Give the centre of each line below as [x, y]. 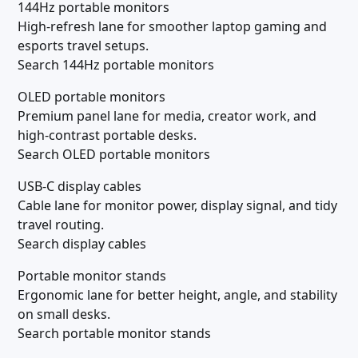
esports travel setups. [83, 46]
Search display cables [82, 244]
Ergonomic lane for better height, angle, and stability [177, 295]
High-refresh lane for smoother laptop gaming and [172, 26]
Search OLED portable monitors [114, 154]
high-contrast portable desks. [107, 135]
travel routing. [61, 225]
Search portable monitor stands [114, 333]
